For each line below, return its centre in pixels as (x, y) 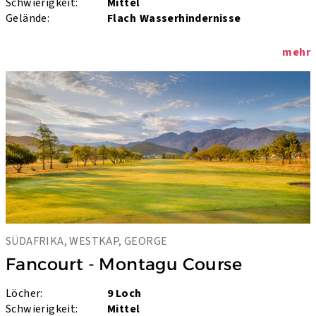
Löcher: (24, 293)
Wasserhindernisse (190, 18)
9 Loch (124, 293)
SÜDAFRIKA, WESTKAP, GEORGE (87, 241)
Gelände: (28, 18)
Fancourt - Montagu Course (124, 264)
